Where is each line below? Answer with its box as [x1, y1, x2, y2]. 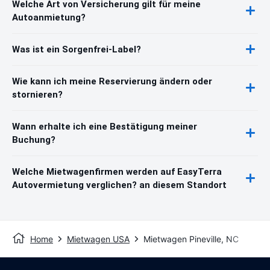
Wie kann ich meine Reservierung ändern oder [12, 75, 212, 87]
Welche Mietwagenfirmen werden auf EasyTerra [12, 166, 222, 177]
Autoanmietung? [12, 11, 86, 23]
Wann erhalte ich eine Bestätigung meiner [12, 121, 197, 132]
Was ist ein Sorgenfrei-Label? [12, 43, 141, 55]
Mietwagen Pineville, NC [143, 233, 239, 244]
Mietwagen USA [67, 233, 130, 244]
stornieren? [12, 89, 63, 100]
